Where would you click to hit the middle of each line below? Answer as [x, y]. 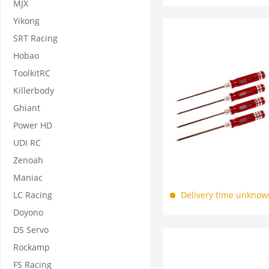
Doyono [28, 212]
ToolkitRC [32, 73]
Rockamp [32, 247]
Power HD [33, 125]
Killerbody [34, 90]
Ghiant [27, 108]
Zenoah [28, 160]
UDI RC [27, 143]
